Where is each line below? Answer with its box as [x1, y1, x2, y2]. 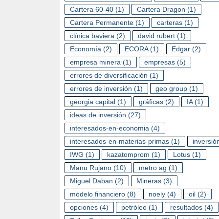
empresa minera [70, 58, 121, 66]
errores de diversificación [70, 71, 148, 79]
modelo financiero [70, 190, 125, 198]
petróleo [121, 203, 147, 211]
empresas [144, 58, 175, 66]
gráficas [139, 98, 163, 106]
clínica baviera [70, 32, 114, 40]
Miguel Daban [70, 177, 113, 185]
